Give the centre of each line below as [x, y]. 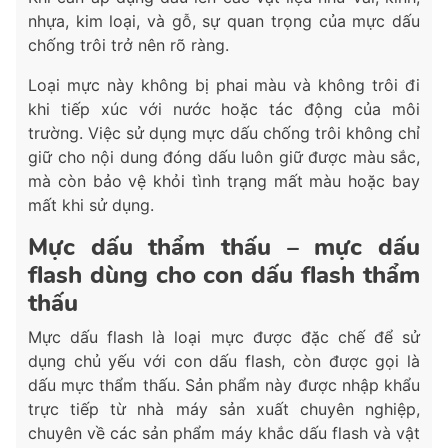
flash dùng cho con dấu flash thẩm [224, 275]
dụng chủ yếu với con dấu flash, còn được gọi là [224, 361]
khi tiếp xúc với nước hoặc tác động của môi [224, 109]
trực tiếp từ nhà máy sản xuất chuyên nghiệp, [224, 409]
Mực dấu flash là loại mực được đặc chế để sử [224, 337]
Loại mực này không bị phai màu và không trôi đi [224, 85]
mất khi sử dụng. [91, 205]
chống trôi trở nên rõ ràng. [128, 45]
